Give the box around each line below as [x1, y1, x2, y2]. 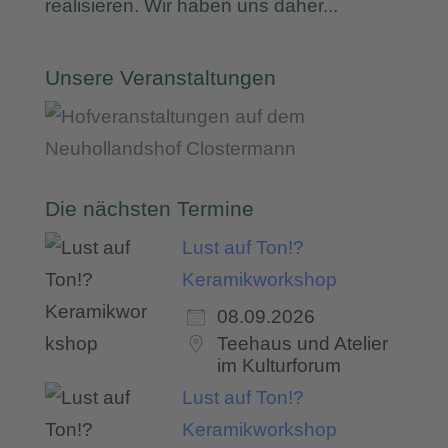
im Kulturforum [216, 355, 341, 376]
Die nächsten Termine [44, 197, 254, 220]
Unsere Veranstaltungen [44, 66, 276, 89]
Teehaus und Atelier [216, 333, 388, 354]
